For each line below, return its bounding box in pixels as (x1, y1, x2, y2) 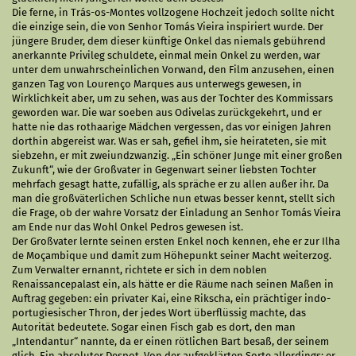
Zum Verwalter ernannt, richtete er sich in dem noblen (12, 264, 267, 276)
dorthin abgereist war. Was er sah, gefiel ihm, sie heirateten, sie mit (12, 135, 327, 147)
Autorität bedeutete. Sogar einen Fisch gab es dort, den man (12, 321, 296, 333)
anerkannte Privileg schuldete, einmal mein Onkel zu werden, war (12, 49, 320, 61)
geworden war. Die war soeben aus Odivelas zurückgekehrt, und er (12, 106, 322, 118)
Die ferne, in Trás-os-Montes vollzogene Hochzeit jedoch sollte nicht (12, 6, 335, 18)
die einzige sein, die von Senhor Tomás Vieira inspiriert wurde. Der (12, 21, 323, 33)
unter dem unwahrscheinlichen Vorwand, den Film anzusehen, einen (12, 64, 335, 75)
